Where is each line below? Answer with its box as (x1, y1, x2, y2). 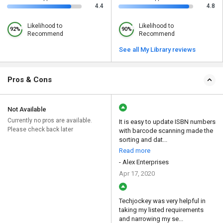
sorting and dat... (119, 136, 167, 144)
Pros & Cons (7, 75, 52, 85)
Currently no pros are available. (7, 117, 92, 124)
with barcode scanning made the (119, 127, 213, 135)
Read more (119, 147, 150, 155)
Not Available (7, 106, 46, 113)
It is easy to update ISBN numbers (119, 118, 216, 126)
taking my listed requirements (119, 206, 204, 214)
